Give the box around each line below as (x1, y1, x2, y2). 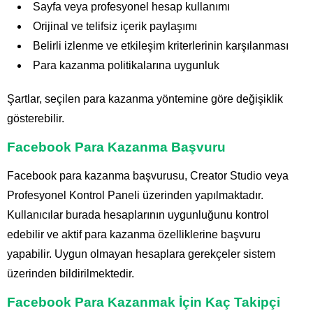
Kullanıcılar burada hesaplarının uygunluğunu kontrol (7, 209, 269, 221)
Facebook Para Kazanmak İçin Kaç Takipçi (7, 295, 280, 310)
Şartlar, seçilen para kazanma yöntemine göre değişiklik (7, 93, 283, 105)
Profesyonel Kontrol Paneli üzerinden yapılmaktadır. (7, 189, 263, 202)
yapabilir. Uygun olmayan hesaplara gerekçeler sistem (7, 248, 275, 261)
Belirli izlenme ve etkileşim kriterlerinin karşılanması (33, 40, 289, 52)
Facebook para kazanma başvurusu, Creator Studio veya (7, 170, 289, 182)
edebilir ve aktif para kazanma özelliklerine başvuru (7, 228, 261, 241)
